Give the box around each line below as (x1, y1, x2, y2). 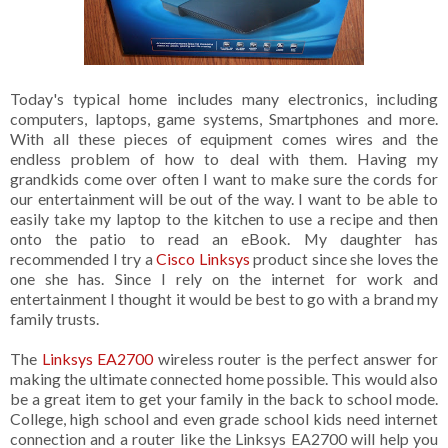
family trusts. (10, 309, 99, 329)
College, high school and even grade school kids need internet (10, 409, 438, 429)
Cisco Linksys (156, 249, 250, 269)
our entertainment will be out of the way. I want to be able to (10, 189, 438, 209)
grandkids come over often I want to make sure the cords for (10, 169, 438, 189)
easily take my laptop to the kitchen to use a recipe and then (10, 209, 438, 229)
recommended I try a (10, 249, 156, 269)
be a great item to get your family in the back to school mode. (10, 389, 438, 409)
